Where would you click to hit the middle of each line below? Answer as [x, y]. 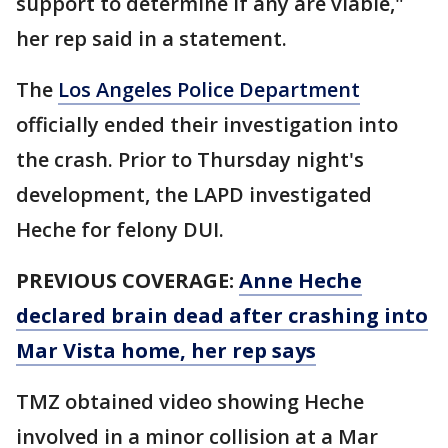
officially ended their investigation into [207, 124]
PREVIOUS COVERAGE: [127, 280]
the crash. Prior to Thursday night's [190, 159]
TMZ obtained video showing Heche [190, 401]
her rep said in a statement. [154, 38]
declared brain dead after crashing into [222, 315]
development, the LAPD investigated [194, 194]
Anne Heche [300, 280]
